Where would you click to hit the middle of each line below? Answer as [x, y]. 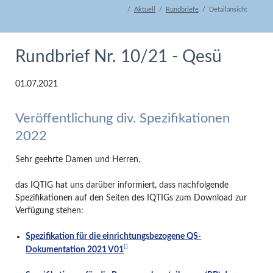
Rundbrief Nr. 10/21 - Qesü [118, 57]
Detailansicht [229, 10]
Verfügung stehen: [50, 211]
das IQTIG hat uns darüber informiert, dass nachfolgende [122, 185]
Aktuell [145, 10]
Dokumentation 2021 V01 [75, 250]
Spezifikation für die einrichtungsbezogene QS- [114, 236]
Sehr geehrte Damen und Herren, [77, 159]
